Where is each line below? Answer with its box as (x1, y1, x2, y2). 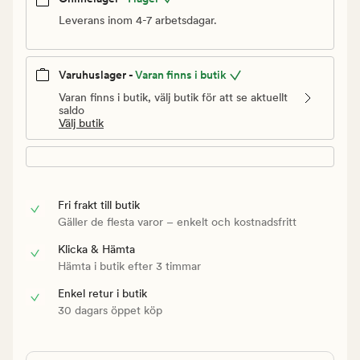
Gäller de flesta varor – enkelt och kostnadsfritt (58, 215, 297, 228)
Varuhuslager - (59, 68, 133, 82)
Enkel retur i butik (58, 286, 147, 300)
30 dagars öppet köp (58, 303, 162, 317)
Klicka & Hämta (58, 242, 135, 256)
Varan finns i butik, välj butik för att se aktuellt (59, 90, 288, 104)
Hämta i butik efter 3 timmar (58, 259, 201, 272)
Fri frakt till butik (58, 198, 140, 211)
